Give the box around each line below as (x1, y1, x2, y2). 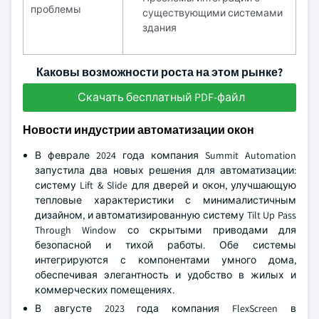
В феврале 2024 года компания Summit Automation (35, 149, 296, 162)
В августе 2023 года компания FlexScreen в (35, 302, 296, 315)
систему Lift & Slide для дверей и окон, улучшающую (35, 179, 296, 192)
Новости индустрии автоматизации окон (23, 122, 254, 137)
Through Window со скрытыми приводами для (35, 224, 296, 236)
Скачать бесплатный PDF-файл (77, 90, 245, 105)
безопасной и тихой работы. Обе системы (35, 239, 296, 251)
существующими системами (142, 6, 283, 19)
